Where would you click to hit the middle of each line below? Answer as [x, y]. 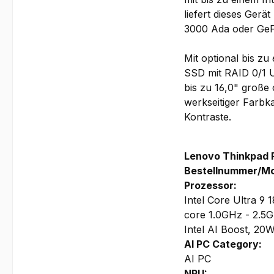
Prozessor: [211, 185]
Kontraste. [208, 117]
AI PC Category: [223, 244]
